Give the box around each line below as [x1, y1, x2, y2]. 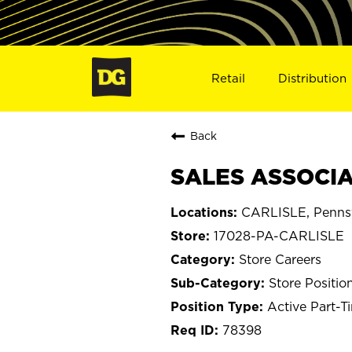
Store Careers [239, 251, 321, 266]
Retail [211, 71, 245, 85]
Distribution [278, 71, 347, 85]
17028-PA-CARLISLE [214, 228, 344, 243]
